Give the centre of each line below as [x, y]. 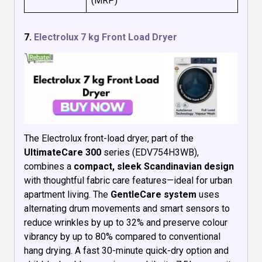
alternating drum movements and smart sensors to [127, 209]
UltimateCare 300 [63, 153]
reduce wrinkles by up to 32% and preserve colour [126, 223]
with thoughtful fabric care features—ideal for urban [128, 181]
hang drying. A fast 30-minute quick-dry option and [126, 251]
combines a [49, 167]
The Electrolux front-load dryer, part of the [109, 139]
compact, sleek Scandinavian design [154, 167]
